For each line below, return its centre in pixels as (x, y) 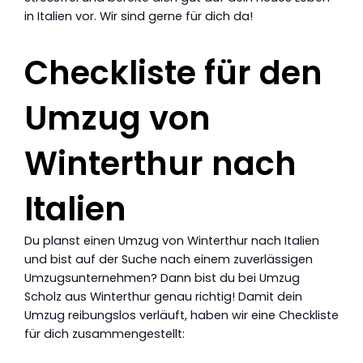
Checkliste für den (173, 73)
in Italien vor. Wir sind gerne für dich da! (139, 16)
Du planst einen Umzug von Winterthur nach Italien (172, 240)
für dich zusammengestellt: (105, 333)
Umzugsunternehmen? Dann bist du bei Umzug (162, 278)
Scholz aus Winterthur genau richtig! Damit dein (163, 296)
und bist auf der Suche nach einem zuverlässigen (169, 259)
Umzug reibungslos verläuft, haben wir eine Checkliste (181, 315)
